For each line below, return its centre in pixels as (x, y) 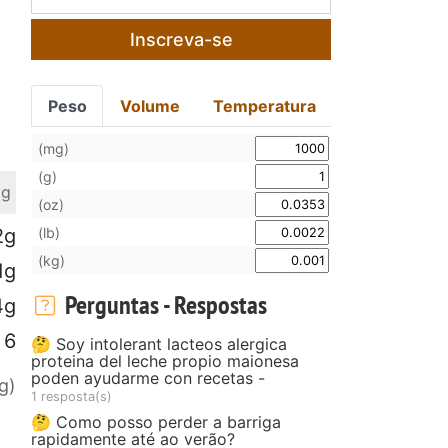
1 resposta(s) (71, 396)
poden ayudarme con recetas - (148, 377)
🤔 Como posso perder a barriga (156, 421)
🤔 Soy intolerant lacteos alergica (159, 343)
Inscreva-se (181, 39)
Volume (150, 105)
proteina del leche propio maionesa (165, 360)
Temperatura (264, 105)
